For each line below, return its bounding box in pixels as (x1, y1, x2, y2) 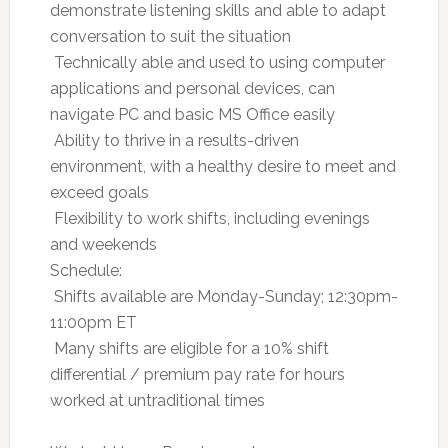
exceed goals (49, 182, 149, 202)
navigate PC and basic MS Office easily (49, 104, 335, 124)
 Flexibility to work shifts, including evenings (49, 208, 370, 228)
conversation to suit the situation (49, 26, 291, 46)
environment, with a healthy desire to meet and (49, 156, 396, 176)
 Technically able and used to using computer (49, 52, 385, 72)
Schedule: (49, 260, 122, 280)
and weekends (49, 234, 157, 254)
